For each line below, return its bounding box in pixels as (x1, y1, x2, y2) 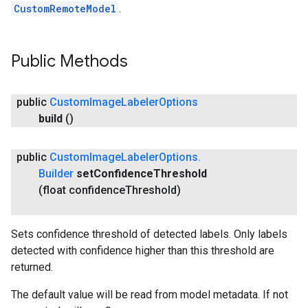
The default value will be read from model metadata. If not (11, 288, 288, 301)
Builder (38, 167, 74, 180)
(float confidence (38, 184, 125, 197)
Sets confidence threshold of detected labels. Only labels (11, 228, 287, 241)
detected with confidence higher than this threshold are (11, 244, 274, 257)
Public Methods (11, 51, 128, 71)
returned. (11, 261, 53, 274)
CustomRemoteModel (14, 2, 116, 15)
